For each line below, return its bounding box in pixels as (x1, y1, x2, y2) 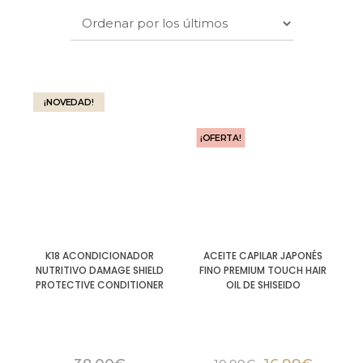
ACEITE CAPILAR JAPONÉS (203, 249, 323, 263)
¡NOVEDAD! (43, 96, 95, 108)
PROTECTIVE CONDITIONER (36, 278, 164, 293)
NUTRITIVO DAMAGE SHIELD (36, 263, 164, 278)
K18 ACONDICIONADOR (45, 249, 155, 263)
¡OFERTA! (200, 132, 242, 143)
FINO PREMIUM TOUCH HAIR (199, 263, 327, 278)
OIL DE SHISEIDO (225, 278, 301, 293)
